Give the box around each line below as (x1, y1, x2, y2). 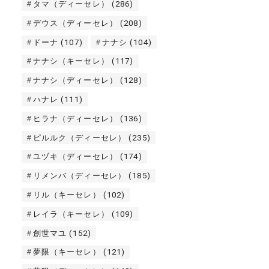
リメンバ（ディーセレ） (32, 171, 127, 181)
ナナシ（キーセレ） (32, 56, 109, 66)
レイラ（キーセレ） (32, 209, 109, 219)
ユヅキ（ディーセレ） (32, 152, 118, 162)
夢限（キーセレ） (32, 247, 101, 257)
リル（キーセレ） (32, 190, 101, 200)
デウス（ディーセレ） (32, 18, 118, 28)
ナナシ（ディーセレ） (32, 76, 118, 85)
